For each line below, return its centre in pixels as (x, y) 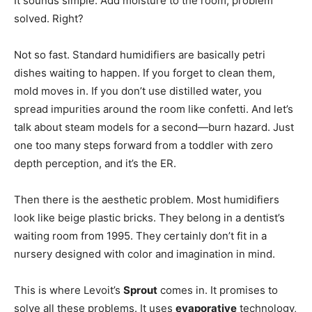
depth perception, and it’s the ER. (95, 164)
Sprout (140, 290)
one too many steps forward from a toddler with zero (143, 146)
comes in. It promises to (218, 290)
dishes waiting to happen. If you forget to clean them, (145, 73)
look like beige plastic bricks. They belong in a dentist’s (149, 218)
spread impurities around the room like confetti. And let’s (154, 109)
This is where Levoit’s (69, 290)
